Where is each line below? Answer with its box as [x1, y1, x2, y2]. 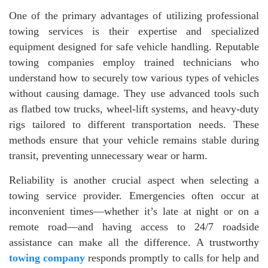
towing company [9, 251, 86, 264]
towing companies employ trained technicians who [9, 56, 259, 68]
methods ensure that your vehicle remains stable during [9, 133, 259, 146]
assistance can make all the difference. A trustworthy [9, 236, 259, 248]
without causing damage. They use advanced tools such [9, 87, 259, 99]
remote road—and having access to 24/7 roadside [9, 220, 259, 233]
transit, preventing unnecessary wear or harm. [9, 149, 208, 162]
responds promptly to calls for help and [85, 251, 259, 264]
